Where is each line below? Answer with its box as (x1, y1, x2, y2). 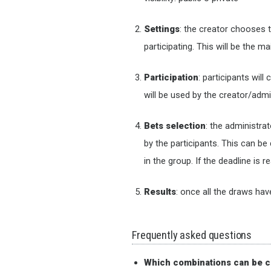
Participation (144, 72, 199, 83)
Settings (144, 24, 180, 35)
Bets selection (144, 120, 206, 132)
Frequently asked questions (132, 229, 252, 242)
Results (144, 186, 177, 198)
